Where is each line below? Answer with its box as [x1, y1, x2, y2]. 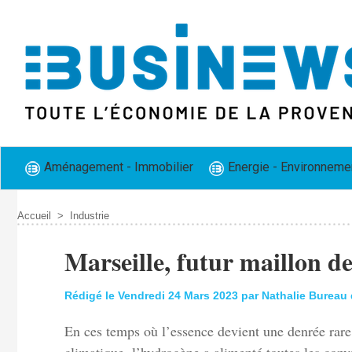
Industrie [69, 210, 109, 222]
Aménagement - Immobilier [40, 159, 193, 175]
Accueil [16, 210, 51, 222]
